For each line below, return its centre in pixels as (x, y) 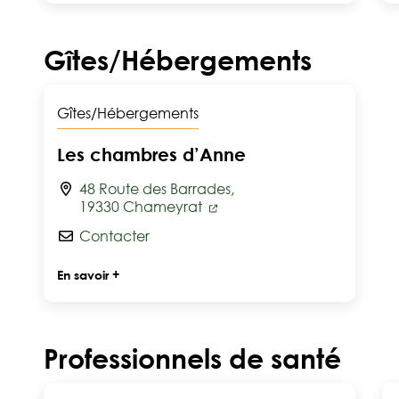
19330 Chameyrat (142, 207)
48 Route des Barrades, (157, 189)
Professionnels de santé (192, 358)
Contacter (114, 236)
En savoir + (88, 275)
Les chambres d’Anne (151, 154)
